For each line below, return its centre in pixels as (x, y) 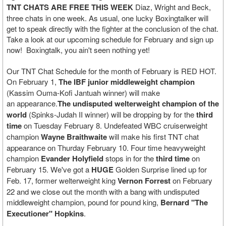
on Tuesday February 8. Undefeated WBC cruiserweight (115, 125)
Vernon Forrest (144, 181)
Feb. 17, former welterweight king (62, 180)
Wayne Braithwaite (74, 137)
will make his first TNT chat (153, 136)
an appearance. (32, 103)
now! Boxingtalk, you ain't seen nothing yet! (78, 50)
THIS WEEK (112, 7)
